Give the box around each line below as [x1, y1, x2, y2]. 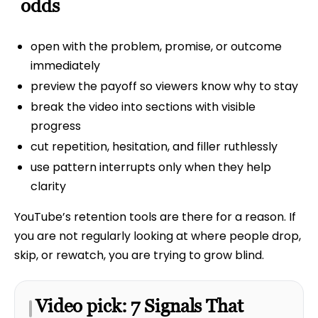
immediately [30, 57, 100, 75]
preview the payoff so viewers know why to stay [30, 78, 298, 95]
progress [30, 118, 81, 135]
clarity [30, 177, 66, 194]
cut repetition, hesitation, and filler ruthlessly [30, 138, 278, 155]
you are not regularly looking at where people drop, [14, 228, 301, 245]
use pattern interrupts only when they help [30, 158, 271, 175]
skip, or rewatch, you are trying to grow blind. [14, 247, 264, 264]
